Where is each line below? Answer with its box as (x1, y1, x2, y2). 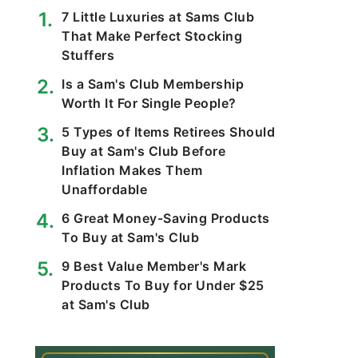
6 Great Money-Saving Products (62, 210, 270, 226)
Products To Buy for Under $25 (62, 277, 265, 293)
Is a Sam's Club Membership (62, 76, 244, 92)
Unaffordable (62, 181, 147, 197)
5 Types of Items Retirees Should (62, 124, 275, 140)
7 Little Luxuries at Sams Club (62, 9, 254, 25)
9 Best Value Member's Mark (62, 258, 246, 274)
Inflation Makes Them (62, 162, 202, 178)
